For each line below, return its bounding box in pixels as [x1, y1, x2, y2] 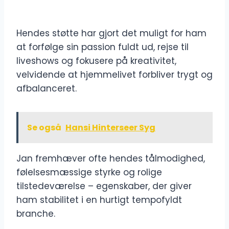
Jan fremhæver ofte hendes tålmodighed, [16, 152, 205, 165]
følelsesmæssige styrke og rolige [16, 166, 162, 179]
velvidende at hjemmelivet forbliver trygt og [16, 68, 213, 81]
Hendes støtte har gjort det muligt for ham [16, 27, 207, 40]
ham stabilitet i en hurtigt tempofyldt [16, 194, 182, 207]
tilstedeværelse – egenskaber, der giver [16, 180, 192, 193]
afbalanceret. [16, 82, 77, 95]
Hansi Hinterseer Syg [65, 122, 155, 134]
